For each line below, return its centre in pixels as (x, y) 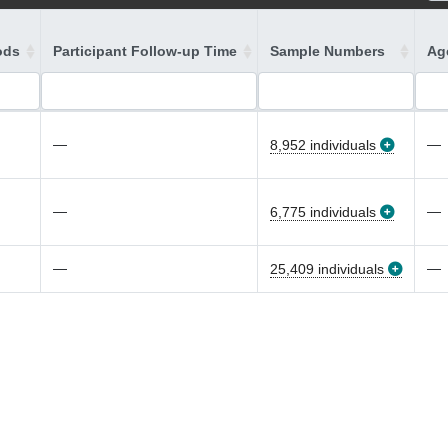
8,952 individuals (323, 145)
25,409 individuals (327, 269)
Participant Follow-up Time (145, 51)
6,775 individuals (323, 212)
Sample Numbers (327, 51)
